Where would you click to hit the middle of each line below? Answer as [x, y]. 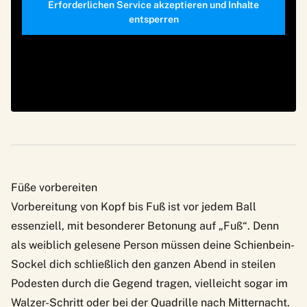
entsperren [153, 20]
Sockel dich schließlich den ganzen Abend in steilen [143, 265]
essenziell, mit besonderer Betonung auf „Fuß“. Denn [145, 226]
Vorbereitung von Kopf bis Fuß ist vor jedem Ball [134, 207]
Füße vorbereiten [54, 188]
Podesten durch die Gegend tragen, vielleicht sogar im [149, 284]
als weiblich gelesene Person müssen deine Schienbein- [153, 245]
